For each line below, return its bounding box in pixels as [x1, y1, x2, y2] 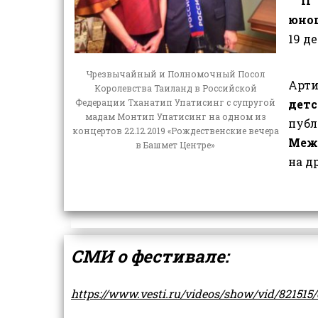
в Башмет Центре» [136, 139, 215, 151]
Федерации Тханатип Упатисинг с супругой [75, 97, 275, 109]
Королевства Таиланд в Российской [94, 82, 257, 94]
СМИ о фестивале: [71, 245, 229, 268]
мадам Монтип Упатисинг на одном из [84, 111, 266, 123]
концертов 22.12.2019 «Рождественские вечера [72, 125, 279, 137]
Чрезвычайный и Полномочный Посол [86, 68, 265, 80]
